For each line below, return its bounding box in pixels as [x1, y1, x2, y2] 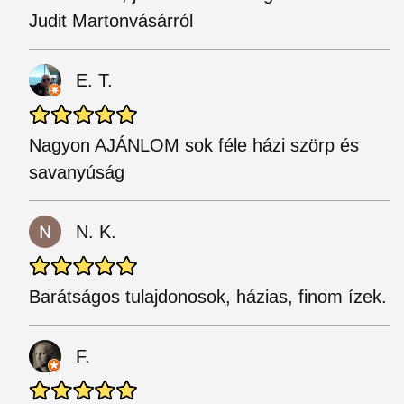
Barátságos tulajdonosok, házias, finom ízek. [29, 287, 387, 307]
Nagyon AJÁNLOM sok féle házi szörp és [29, 135, 359, 155]
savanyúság [29, 162, 124, 182]
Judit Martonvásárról [29, 11, 193, 31]
